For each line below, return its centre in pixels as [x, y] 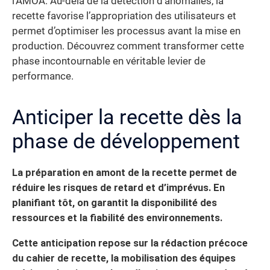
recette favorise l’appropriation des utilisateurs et [124, 16]
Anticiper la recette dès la [127, 117]
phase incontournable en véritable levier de [109, 61]
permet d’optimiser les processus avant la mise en [126, 31]
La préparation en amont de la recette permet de [124, 173]
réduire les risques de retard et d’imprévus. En [118, 188]
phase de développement [126, 141]
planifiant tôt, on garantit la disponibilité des [115, 203]
